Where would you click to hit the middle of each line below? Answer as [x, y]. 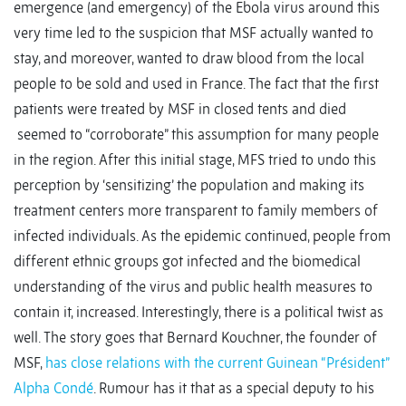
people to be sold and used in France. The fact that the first [196, 84]
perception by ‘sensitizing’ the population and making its [189, 185]
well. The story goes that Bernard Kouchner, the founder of [195, 338]
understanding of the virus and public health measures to [193, 287]
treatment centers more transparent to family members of [196, 211]
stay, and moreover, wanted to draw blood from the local [189, 58]
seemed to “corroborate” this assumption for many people [196, 135]
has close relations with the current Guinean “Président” [217, 363]
